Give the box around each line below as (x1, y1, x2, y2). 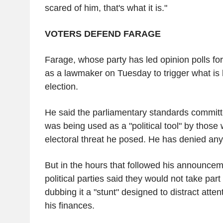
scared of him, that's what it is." (44, 2, 167, 13)
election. (44, 81, 78, 92)
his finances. (44, 200, 95, 211)
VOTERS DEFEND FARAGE (44, 28, 161, 39)
